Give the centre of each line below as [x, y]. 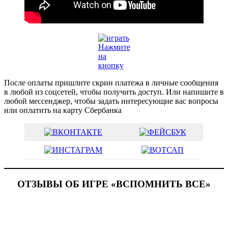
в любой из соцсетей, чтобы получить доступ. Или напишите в [114, 92]
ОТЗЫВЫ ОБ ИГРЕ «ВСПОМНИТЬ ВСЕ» [114, 184]
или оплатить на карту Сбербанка [63, 110]
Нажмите [114, 47]
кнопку [111, 65]
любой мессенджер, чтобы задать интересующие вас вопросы [111, 101]
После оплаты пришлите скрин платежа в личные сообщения [111, 82]
